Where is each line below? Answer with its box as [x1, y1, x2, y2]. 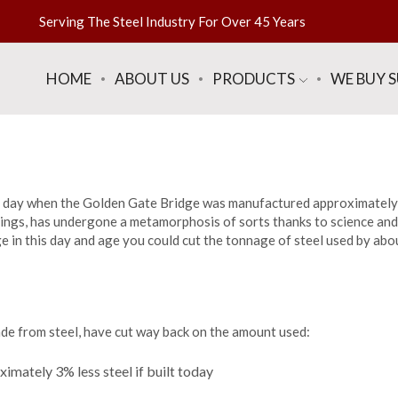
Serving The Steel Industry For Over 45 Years [39, 12, 306, 29]
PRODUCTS [212, 68, 296, 88]
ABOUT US [115, 68, 190, 88]
